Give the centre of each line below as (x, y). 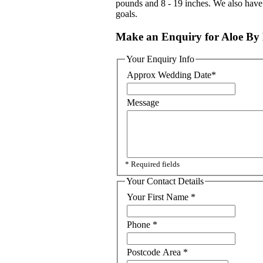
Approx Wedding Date (169, 75)
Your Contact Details (165, 181)
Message (143, 103)
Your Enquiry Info (160, 59)
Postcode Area (155, 252)
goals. (127, 14)
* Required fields (152, 164)
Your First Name (159, 197)
